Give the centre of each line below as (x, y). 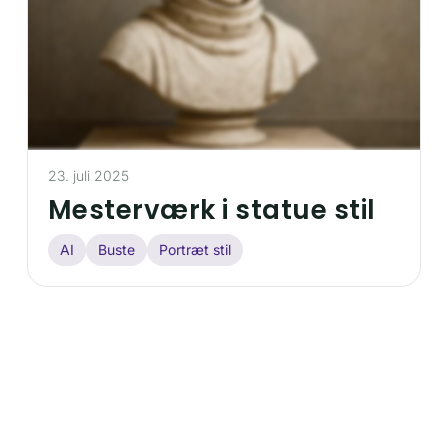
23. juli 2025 (88, 175)
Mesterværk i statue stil (211, 210)
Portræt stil (194, 249)
